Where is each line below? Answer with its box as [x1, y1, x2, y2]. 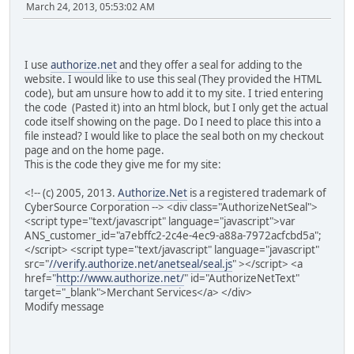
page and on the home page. [24, 143, 164, 158]
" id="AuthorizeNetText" [184, 271, 299, 286]
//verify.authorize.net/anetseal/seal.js [49, 257, 232, 272]
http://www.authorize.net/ [56, 271, 184, 286]
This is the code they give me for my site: [24, 157, 221, 172]
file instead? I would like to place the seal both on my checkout [24, 129, 324, 144]
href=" [24, 271, 56, 286]
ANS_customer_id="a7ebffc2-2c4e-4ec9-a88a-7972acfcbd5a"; [24, 228, 322, 243]
